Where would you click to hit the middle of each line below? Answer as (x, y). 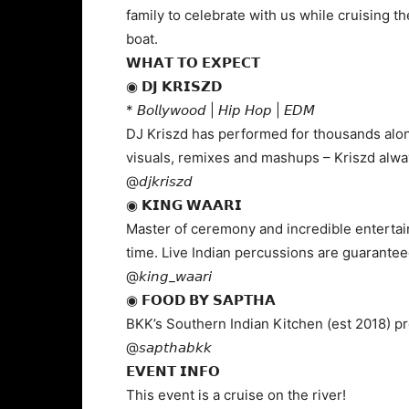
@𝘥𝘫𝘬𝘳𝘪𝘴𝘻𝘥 (159, 181)
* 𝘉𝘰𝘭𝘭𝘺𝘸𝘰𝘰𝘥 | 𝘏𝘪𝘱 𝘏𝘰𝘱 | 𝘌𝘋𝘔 (220, 110)
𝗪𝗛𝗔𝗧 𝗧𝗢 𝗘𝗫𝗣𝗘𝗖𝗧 (193, 63)
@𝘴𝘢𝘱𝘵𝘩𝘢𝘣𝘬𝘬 (169, 347)
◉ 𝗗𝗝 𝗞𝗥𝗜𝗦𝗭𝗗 (174, 86)
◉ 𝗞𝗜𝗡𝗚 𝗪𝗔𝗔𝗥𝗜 (184, 205)
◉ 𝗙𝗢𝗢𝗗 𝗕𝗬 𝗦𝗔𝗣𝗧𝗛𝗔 (201, 300)
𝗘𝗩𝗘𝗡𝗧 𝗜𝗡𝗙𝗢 (173, 371)
